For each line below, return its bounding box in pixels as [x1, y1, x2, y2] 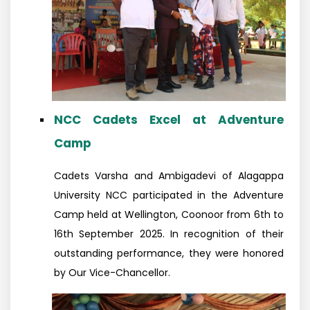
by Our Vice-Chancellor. [54, 266, 170, 280]
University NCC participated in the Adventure [54, 188, 284, 202]
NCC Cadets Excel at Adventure [54, 111, 284, 128]
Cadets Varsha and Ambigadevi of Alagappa [54, 169, 284, 183]
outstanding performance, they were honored [54, 246, 284, 260]
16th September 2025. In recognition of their [54, 227, 284, 241]
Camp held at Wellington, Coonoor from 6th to [54, 208, 284, 221]
